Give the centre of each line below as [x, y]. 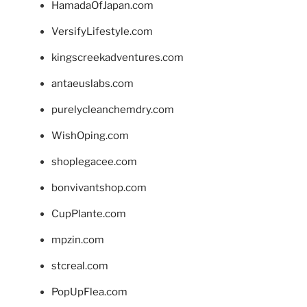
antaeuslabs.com [93, 83]
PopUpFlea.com [89, 292]
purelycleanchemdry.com [113, 109]
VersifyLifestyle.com [102, 31]
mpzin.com [78, 240]
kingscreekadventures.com [118, 57]
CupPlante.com [89, 213]
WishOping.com [90, 135]
